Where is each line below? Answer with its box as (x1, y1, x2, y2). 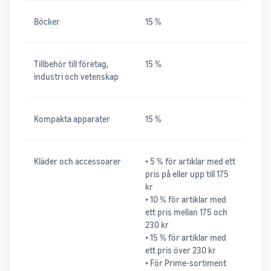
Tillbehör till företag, (34, 59, 108, 70)
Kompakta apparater (34, 114, 110, 125)
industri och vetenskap (34, 71, 119, 82)
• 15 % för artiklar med (145, 232, 226, 243)
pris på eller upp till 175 (145, 169, 229, 180)
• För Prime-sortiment (145, 258, 226, 269)
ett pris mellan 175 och (145, 207, 227, 218)
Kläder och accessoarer (34, 156, 121, 167)
